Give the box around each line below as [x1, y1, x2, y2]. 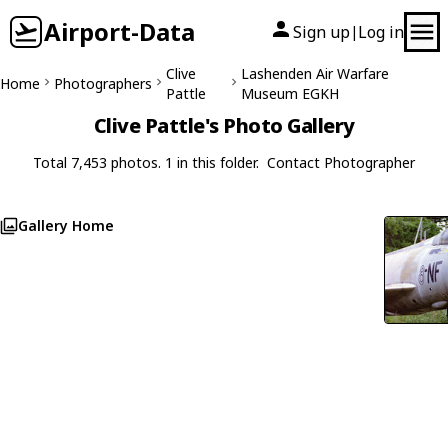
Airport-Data [44, 15, 195, 48]
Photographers [54, 74, 152, 93]
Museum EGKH [241, 84, 340, 103]
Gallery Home [18, 216, 114, 235]
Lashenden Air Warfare [241, 64, 390, 83]
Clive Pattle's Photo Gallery [93, 112, 355, 139]
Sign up [293, 21, 350, 43]
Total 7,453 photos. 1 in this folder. [33, 153, 259, 172]
